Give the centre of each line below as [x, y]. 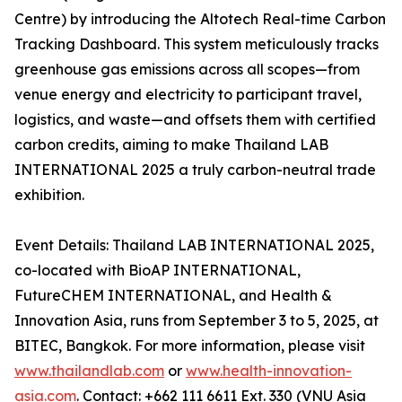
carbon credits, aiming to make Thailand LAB [171, 145]
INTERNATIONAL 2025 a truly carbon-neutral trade [195, 170]
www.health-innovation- [269, 371]
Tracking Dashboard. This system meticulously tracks [197, 44]
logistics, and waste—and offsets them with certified [195, 120]
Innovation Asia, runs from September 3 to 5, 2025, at [197, 321]
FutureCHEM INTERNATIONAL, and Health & [173, 296]
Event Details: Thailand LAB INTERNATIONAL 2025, [194, 245]
